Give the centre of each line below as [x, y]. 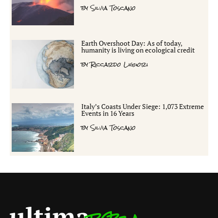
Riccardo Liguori [118, 64]
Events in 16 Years [108, 113]
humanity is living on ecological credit [138, 50]
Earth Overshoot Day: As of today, [132, 43]
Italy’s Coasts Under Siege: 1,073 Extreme [143, 106]
